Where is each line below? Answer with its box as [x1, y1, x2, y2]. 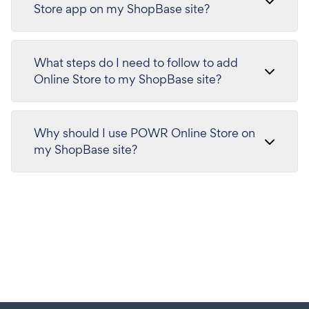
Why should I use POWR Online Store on [34, 124, 255, 141]
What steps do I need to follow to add [34, 54, 238, 70]
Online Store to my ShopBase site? [34, 70, 221, 87]
